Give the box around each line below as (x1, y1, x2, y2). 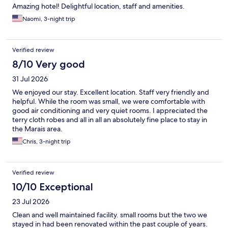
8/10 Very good (12, 58, 85, 71)
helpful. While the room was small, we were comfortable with (12, 97, 205, 106)
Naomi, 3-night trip (22, 15, 75, 23)
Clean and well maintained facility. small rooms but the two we (12, 210, 207, 220)
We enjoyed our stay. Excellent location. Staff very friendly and (12, 88, 209, 97)
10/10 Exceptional (12, 181, 93, 193)
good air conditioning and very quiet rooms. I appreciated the (12, 106, 208, 116)
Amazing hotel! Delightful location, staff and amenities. (12, 2, 185, 11)
